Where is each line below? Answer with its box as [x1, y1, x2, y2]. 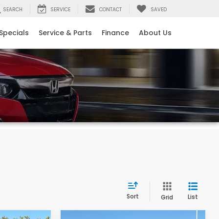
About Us [139, 28, 172, 38]
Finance [102, 28, 129, 38]
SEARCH [3, 6, 22, 14]
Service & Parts [39, 28, 92, 38]
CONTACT [99, 6, 122, 14]
